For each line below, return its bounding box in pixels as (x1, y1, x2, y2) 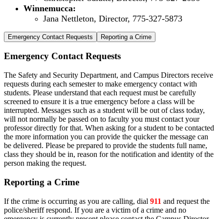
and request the (161, 197, 210, 205)
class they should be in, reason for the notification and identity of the (4, 150, 214, 159)
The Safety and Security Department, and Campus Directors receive (4, 71, 213, 80)
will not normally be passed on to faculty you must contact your (4, 115, 199, 124)
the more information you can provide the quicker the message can (4, 132, 208, 141)
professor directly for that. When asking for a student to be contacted (4, 124, 214, 132)
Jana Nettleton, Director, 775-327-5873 (43, 13, 182, 23)
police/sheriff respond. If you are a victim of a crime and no (4, 205, 186, 214)
